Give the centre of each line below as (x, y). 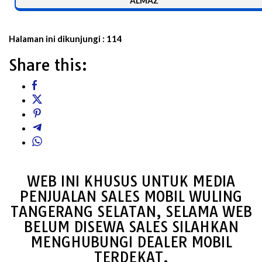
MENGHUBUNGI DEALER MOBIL (131, 242)
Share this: (48, 65)
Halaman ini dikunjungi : (57, 38)
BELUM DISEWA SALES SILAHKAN (131, 227)
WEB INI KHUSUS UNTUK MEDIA (131, 181)
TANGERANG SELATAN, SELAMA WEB (131, 211)
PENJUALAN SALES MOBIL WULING (131, 196)
